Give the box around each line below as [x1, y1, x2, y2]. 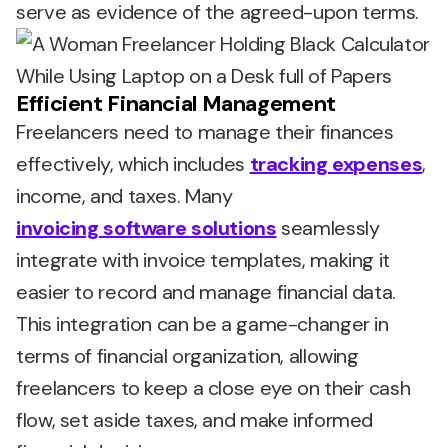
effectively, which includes [16, 151, 250, 177]
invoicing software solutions [16, 215, 277, 241]
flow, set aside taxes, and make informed [16, 407, 373, 433]
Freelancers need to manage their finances [16, 119, 394, 145]
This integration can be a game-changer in [16, 311, 389, 337]
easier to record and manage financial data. [16, 279, 396, 305]
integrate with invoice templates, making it [16, 247, 390, 273]
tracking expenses [249, 151, 423, 177]
